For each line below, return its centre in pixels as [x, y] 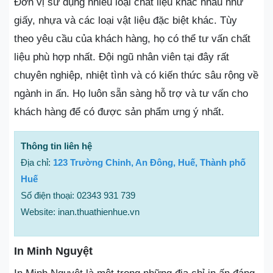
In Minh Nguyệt [53, 251]
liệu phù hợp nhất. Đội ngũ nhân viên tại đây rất [122, 57]
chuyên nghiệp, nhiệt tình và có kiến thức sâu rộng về [136, 75]
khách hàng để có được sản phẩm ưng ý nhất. [119, 112]
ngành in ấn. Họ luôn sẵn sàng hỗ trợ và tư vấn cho [131, 94]
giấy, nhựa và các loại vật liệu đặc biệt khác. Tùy [126, 20]
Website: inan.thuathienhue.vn [80, 212]
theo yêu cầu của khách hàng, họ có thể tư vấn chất [132, 39]
